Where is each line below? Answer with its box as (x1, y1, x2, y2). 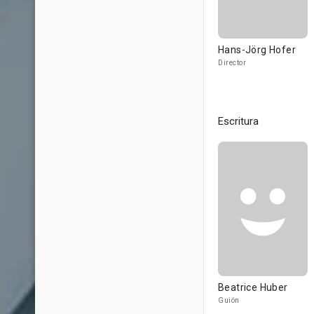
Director (218, 59, 246, 67)
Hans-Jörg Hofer (218, 44, 296, 55)
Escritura (218, 115, 259, 128)
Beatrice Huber (218, 282, 288, 293)
